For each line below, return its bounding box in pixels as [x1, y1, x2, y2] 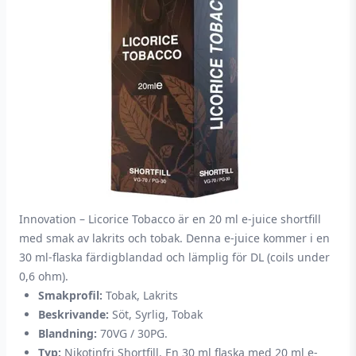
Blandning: [38, 326, 97, 341]
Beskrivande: [38, 307, 109, 322]
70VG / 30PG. [97, 326, 168, 341]
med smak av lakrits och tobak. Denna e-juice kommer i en [19, 230, 330, 246]
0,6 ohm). [19, 269, 68, 284]
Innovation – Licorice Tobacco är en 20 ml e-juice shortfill [19, 211, 321, 226]
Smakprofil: [38, 288, 103, 303]
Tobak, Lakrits [103, 288, 178, 303]
